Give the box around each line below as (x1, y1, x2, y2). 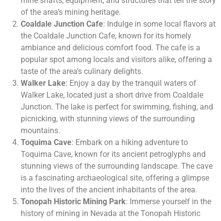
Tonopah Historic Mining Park (21, 197, 126, 207)
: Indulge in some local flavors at (103, 19, 216, 29)
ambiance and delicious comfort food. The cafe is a (21, 43, 200, 53)
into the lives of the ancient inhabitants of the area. (21, 185, 197, 195)
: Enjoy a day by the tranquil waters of (66, 78, 196, 88)
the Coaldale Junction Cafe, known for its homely (21, 31, 191, 41)
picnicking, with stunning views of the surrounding (21, 114, 195, 124)
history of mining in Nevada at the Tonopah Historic (21, 209, 200, 219)
